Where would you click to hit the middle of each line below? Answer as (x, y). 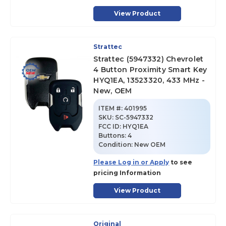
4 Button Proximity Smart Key (150, 70)
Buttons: (113, 135)
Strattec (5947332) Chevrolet (149, 59)
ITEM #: (111, 108)
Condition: (117, 145)
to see (181, 162)
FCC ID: (111, 126)
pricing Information (127, 173)
